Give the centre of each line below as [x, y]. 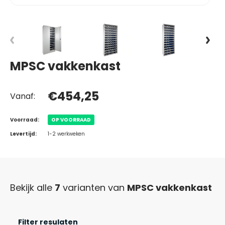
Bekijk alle [32, 188]
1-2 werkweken [66, 134]
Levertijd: [23, 134]
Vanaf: [23, 96]
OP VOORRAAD [71, 120]
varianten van [94, 188]
